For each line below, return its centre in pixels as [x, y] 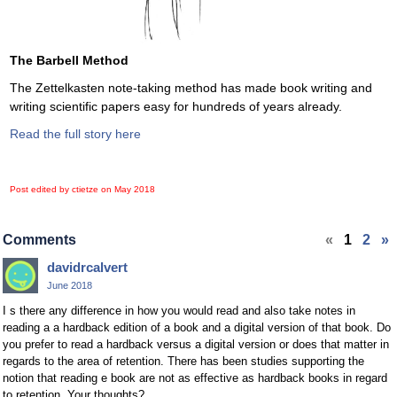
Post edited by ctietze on [62, 189]
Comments [39, 239]
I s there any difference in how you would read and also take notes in [179, 310]
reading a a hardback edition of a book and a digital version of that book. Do [197, 327]
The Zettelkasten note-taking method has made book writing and [191, 87]
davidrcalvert [87, 267]
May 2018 [135, 189]
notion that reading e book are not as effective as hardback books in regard [195, 378]
